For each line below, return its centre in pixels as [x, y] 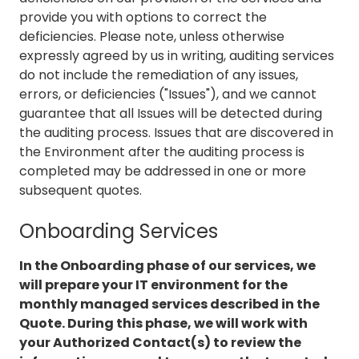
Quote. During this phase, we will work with [163, 324]
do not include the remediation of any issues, [159, 75]
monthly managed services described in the [169, 305]
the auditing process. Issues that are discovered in [176, 133]
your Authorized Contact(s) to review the [160, 343]
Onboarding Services [119, 232]
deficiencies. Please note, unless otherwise [152, 37]
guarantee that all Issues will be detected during [171, 114]
